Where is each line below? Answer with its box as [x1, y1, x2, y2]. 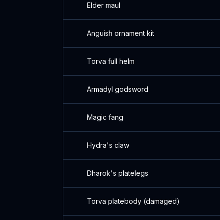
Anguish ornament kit [87, 29, 154, 37]
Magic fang [87, 113, 123, 121]
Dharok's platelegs [87, 169, 148, 177]
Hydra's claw [87, 141, 129, 149]
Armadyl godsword [87, 85, 148, 93]
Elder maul [87, 1, 120, 9]
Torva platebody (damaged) [87, 197, 180, 205]
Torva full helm [87, 57, 135, 65]
